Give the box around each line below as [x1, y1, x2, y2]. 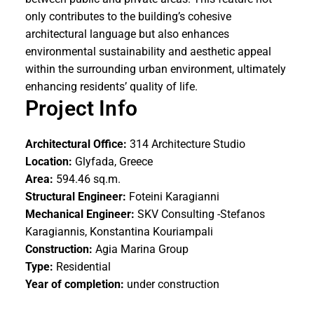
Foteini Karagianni [126, 190, 219, 204]
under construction [124, 278, 219, 292]
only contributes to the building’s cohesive [25, 10, 231, 24]
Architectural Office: [25, 137, 127, 151]
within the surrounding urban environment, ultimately [25, 62, 286, 76]
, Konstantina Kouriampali [85, 225, 213, 239]
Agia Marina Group [93, 243, 189, 257]
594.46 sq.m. [53, 172, 121, 186]
